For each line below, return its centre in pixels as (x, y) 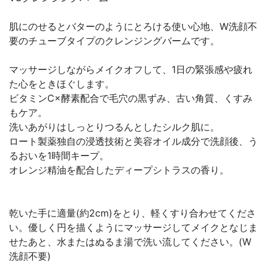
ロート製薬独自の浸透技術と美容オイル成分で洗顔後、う (133, 141)
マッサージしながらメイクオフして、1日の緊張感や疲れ (131, 69)
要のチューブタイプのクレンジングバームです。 (114, 41)
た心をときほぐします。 (62, 84)
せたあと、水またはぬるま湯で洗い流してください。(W (130, 242)
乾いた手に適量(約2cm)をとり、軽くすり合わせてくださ (133, 213)
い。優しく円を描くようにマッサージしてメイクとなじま (133, 227)
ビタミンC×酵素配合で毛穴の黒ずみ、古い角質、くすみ (131, 98)
